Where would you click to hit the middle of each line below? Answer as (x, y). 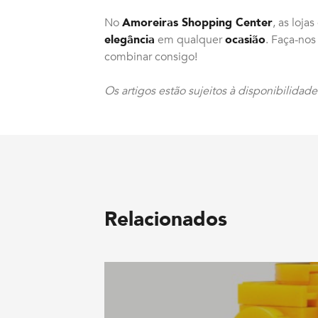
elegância (130, 39)
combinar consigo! (151, 56)
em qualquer (190, 39)
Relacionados (166, 219)
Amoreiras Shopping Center (197, 22)
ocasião (245, 39)
